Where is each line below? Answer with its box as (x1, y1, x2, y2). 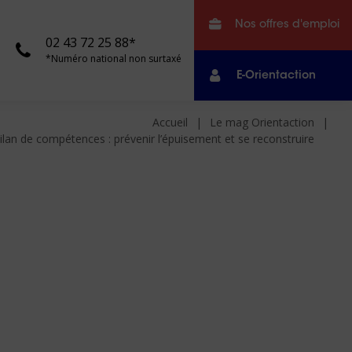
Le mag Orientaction (210, 115, 314, 130)
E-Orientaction (236, 70, 316, 82)
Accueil (152, 115, 188, 130)
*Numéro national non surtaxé (46, 52, 182, 65)
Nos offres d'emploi (235, 19, 339, 31)
